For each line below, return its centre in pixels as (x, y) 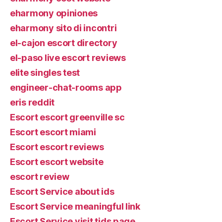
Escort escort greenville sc (67, 117)
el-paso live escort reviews (68, 58)
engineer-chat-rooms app (66, 87)
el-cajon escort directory (64, 43)
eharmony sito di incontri (63, 28)
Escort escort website (57, 162)
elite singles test (45, 73)
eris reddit (32, 102)
